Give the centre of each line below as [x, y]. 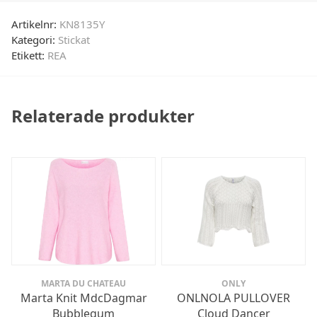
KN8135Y [82, 24]
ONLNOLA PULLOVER [234, 298]
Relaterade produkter [103, 115]
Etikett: [29, 55]
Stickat [74, 39]
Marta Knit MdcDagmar [83, 298]
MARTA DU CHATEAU [83, 284]
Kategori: [35, 39]
